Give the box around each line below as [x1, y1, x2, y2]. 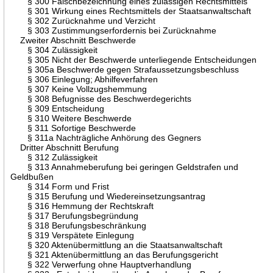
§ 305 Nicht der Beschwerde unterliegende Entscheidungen [10, 54, 257, 65]
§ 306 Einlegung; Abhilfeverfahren [10, 74, 158, 84]
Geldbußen [10, 171, 54, 182]
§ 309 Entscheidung [10, 103, 105, 113]
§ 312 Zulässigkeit [10, 152, 98, 162]
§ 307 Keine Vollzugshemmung [10, 83, 147, 94]
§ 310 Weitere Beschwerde [10, 113, 132, 123]
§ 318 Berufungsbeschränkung [10, 220, 147, 230]
